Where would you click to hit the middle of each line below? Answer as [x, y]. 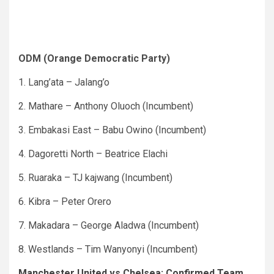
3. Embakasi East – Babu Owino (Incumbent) [112, 130]
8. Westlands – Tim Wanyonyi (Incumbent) [108, 249]
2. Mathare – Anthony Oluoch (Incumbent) [106, 106]
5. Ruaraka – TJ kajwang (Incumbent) [95, 177]
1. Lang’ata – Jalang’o [64, 82]
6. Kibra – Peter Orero [65, 201]
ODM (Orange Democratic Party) [94, 58]
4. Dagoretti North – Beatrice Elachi [93, 154]
